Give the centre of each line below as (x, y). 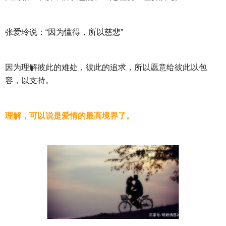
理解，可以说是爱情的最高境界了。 (70, 116)
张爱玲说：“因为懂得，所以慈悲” (64, 32)
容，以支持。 (29, 81)
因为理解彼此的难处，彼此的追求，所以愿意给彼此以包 (106, 68)
